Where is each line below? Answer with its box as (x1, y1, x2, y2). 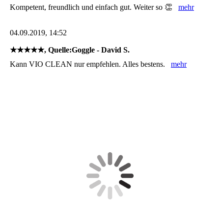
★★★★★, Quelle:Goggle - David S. (10, 45, 130, 54)
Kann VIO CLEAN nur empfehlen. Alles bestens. (10, 59, 171, 68)
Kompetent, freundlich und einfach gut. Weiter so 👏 (10, 2, 178, 11)
